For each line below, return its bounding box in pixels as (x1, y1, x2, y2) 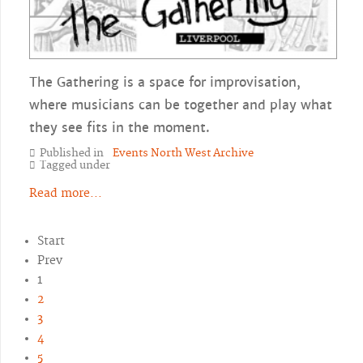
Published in (40, 147, 104, 160)
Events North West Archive (113, 147, 254, 160)
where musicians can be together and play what (29, 96, 332, 114)
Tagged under (40, 159, 110, 173)
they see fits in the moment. (29, 119, 210, 137)
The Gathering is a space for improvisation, (29, 74, 301, 92)
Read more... (29, 186, 102, 202)
